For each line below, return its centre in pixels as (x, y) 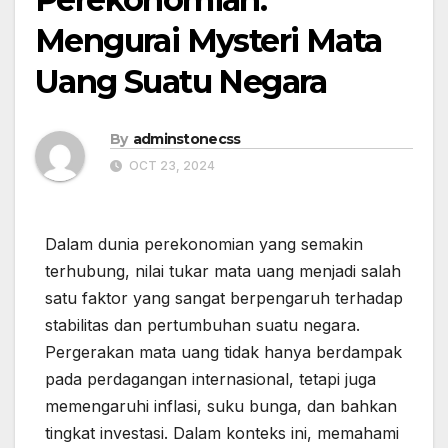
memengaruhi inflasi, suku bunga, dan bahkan (221, 406)
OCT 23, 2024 (170, 166)
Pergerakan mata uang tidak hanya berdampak (223, 352)
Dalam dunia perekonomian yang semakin (204, 244)
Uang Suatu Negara (181, 82)
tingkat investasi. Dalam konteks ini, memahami (222, 433)
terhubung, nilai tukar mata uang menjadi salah (223, 271)
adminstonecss (186, 139)
